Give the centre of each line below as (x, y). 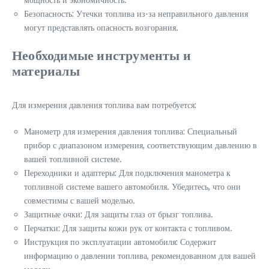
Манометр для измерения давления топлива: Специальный (131, 131)
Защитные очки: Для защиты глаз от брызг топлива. (119, 214)
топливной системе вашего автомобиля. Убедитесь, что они (132, 187)
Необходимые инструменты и (101, 55)
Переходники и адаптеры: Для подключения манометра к (127, 173)
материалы (46, 71)
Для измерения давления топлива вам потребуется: (104, 105)
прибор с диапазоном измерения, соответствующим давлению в (141, 145)
